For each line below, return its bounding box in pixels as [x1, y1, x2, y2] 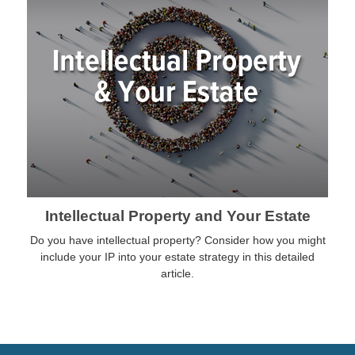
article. [161, 267, 194, 281]
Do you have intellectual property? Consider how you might [29, 234, 326, 247]
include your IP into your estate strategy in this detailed [40, 250, 315, 264]
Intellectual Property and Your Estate [44, 208, 311, 225]
